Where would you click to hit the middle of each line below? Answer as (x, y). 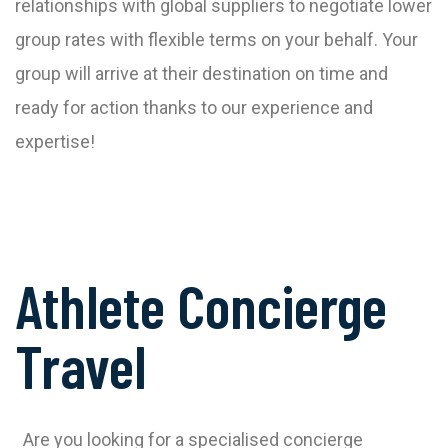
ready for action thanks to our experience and (194, 107)
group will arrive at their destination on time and (201, 73)
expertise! (55, 141)
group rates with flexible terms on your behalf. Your (216, 39)
